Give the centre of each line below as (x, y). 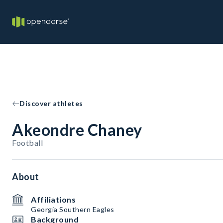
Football (27, 143)
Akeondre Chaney (77, 130)
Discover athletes (51, 103)
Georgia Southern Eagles (73, 209)
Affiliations (53, 199)
